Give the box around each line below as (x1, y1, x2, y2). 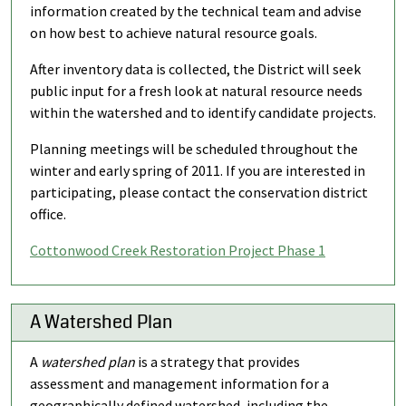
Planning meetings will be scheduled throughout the (30, 140, 358, 159)
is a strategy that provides (135, 353, 300, 372)
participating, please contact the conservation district (30, 183, 368, 202)
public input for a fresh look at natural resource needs (30, 82, 362, 101)
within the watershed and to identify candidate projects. (30, 103, 376, 122)
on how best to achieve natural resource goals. (30, 24, 317, 43)
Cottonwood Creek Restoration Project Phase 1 (30, 241, 325, 260)
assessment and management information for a (30, 374, 329, 393)
